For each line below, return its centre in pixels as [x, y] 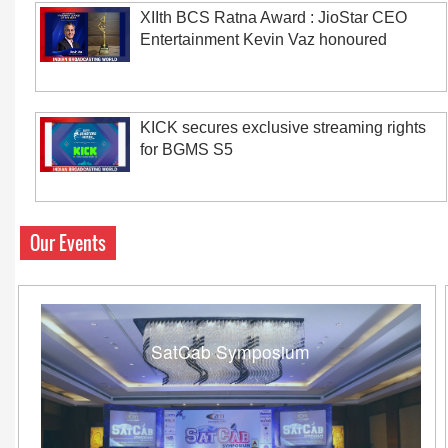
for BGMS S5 [186, 149]
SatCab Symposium [231, 351]
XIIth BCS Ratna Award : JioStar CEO [273, 17]
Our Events [68, 243]
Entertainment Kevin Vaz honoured [263, 39]
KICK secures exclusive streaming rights [283, 127]
